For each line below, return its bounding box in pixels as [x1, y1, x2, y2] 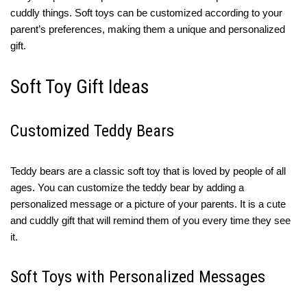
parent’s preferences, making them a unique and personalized [10, 23, 285, 36]
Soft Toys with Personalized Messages [10, 267, 265, 287]
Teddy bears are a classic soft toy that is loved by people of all [10, 165, 286, 177]
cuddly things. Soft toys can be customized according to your [10, 7, 282, 19]
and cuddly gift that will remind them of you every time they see [10, 214, 291, 227]
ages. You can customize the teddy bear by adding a [10, 182, 244, 194]
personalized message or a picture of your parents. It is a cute [10, 198, 286, 210]
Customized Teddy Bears [10, 121, 174, 141]
